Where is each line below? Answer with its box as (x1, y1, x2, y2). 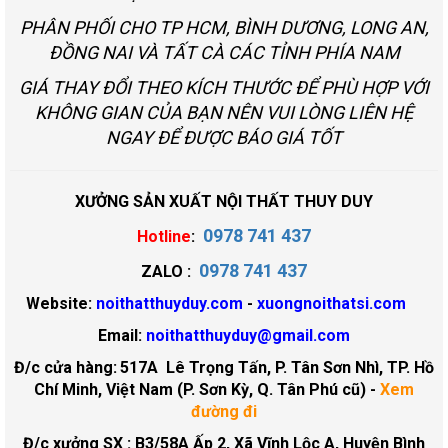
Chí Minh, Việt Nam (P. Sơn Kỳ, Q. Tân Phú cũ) (34, 380, 366, 400)
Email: (98, 326, 146, 346)
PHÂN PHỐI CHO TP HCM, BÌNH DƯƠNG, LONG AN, (19, 17, 429, 39)
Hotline (137, 227, 191, 247)
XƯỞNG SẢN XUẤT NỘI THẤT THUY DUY (75, 192, 373, 212)
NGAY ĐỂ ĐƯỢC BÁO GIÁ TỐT (106, 127, 342, 149)
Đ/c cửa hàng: (14, 358, 117, 378)
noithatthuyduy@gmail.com (146, 326, 350, 346)
